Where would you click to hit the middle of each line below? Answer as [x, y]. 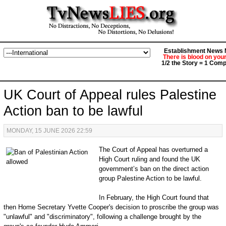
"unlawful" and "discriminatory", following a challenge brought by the [102, 217]
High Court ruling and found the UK [149, 159]
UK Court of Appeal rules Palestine [110, 95]
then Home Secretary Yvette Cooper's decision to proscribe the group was [111, 207]
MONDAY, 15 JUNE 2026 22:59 [49, 131]
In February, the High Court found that [154, 197]
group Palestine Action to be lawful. [150, 178]
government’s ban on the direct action [154, 169]
